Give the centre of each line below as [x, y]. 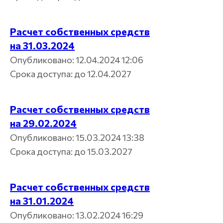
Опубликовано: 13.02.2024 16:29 [77, 215]
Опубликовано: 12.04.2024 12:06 [77, 59]
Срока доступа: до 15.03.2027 [71, 151]
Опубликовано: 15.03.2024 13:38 [77, 137]
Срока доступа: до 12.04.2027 [71, 73]
